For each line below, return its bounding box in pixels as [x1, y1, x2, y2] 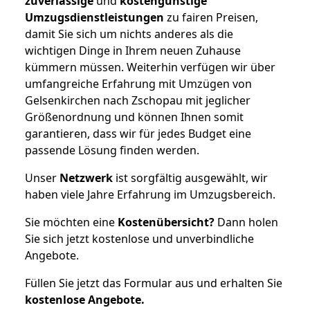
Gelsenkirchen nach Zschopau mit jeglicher [25, 92, 250, 108]
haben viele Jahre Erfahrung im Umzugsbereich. [25, 186, 275, 202]
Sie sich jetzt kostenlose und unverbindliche [25, 230, 254, 246]
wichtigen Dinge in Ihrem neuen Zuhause [25, 42, 241, 58]
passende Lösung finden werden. [25, 142, 199, 158]
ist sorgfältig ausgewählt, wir [113, 170, 268, 185]
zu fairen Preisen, [164, 9, 258, 25]
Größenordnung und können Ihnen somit [25, 109, 244, 125]
